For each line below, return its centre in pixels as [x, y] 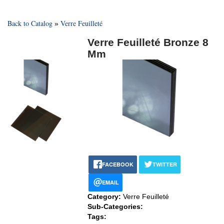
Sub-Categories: [115, 206]
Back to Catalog [30, 23]
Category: [105, 196]
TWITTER [165, 164]
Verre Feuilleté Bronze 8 [148, 42]
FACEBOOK [118, 164]
